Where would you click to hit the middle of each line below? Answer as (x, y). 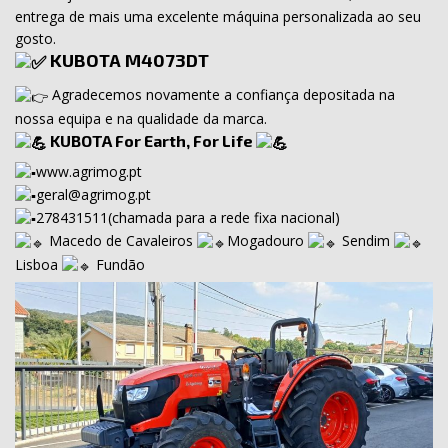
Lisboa (38, 264)
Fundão (118, 264)
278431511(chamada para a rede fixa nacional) (188, 218)
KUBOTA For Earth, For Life (151, 140)
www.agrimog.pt (89, 171)
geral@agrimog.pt (93, 194)
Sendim (366, 241)
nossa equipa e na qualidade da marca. (141, 118)
